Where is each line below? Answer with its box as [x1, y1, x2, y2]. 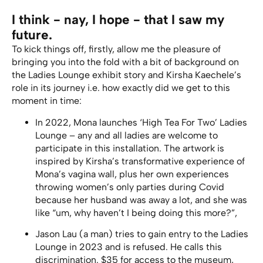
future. [12, 27, 52, 43]
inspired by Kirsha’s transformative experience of [35, 155, 245, 167]
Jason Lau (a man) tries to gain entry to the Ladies [35, 228, 248, 240]
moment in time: [12, 95, 82, 107]
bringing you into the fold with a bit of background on [12, 56, 239, 68]
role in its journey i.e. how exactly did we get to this [12, 82, 230, 94]
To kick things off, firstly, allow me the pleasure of [12, 43, 221, 55]
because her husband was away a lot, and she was [35, 194, 247, 205]
